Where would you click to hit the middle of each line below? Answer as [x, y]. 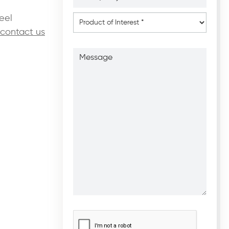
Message [89, 51]
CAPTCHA [90, 213]
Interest [86, 35]
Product [87, 15]
